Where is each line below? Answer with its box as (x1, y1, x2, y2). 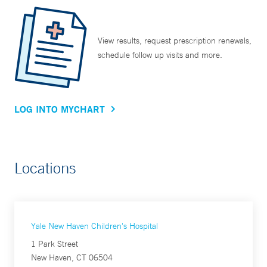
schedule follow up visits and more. (98, 49, 222, 61)
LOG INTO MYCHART (14, 103, 105, 116)
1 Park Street (31, 238, 78, 250)
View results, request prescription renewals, (98, 35, 252, 46)
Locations (14, 159, 76, 178)
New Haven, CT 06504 (31, 252, 113, 263)
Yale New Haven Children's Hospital (31, 221, 158, 232)
